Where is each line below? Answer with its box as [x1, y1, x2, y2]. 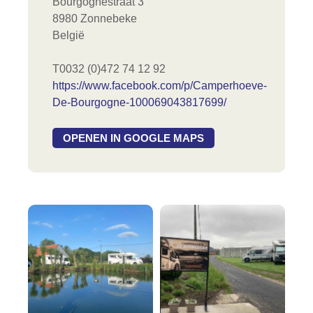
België [52, 29, 85, 41]
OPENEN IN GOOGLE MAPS [63, 131, 204, 144]
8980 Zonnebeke [52, 12, 137, 24]
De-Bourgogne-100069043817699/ [52, 96, 226, 108]
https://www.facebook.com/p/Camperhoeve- [52, 79, 267, 92]
